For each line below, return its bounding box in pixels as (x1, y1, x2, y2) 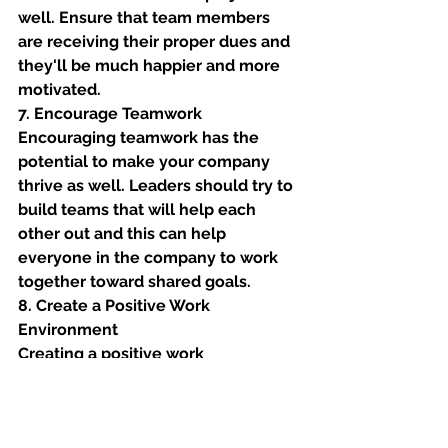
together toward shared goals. (18, 272, 255, 291)
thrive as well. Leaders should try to (18, 176, 297, 195)
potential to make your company (18, 152, 274, 171)
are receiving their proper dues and (18, 32, 294, 51)
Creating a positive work (18, 344, 208, 363)
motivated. (18, 80, 105, 99)
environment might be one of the (18, 368, 279, 387)
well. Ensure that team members (18, 8, 274, 27)
